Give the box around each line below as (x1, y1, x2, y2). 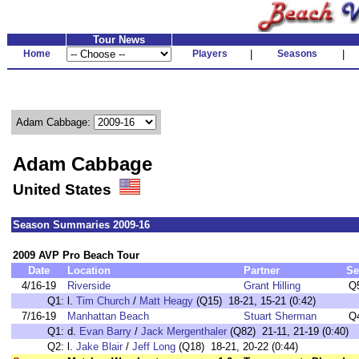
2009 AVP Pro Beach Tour (13, 249, 139, 261)
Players (192, 48, 228, 59)
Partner (244, 264, 280, 276)
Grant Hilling (244, 280, 301, 292)
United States (13, 181, 119, 198)
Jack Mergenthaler (141, 325, 227, 337)
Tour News (93, 34, 145, 46)
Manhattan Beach (67, 310, 149, 322)
